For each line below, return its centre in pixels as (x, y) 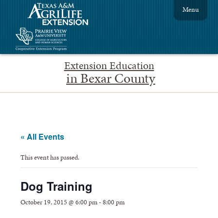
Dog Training (57, 186)
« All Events (43, 136)
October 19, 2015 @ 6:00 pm (59, 202)
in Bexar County (111, 78)
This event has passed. (50, 157)
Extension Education (109, 65)
